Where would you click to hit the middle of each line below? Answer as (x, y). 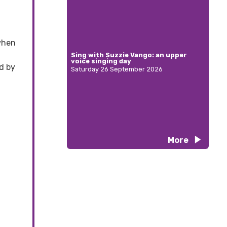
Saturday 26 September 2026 (117, 69)
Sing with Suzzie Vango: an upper (129, 55)
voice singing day (101, 61)
